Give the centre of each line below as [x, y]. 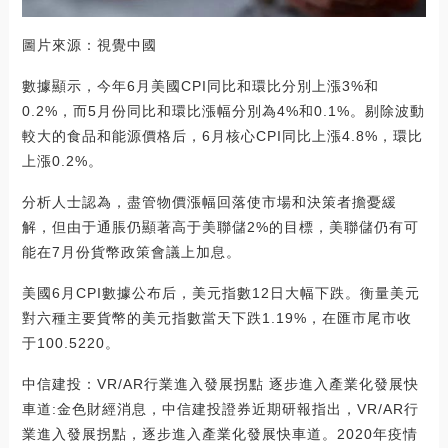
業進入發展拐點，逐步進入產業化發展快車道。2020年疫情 [219, 434]
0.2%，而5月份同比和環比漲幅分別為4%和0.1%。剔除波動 [223, 111]
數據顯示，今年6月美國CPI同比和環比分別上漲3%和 [200, 86]
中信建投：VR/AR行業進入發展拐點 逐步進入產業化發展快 [220, 384]
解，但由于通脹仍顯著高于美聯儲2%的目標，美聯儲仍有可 [220, 227]
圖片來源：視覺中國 [89, 45]
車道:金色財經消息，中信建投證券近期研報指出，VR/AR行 [220, 409]
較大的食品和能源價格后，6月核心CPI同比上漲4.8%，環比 [222, 136]
